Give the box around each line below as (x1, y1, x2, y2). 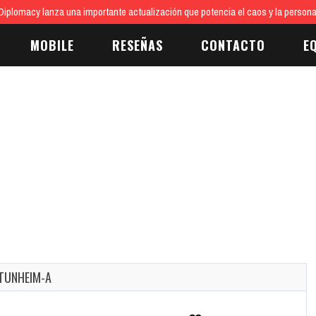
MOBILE (30, 36, 74, 54)
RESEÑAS (112, 36, 163, 54)
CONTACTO (201, 36, 265, 54)
